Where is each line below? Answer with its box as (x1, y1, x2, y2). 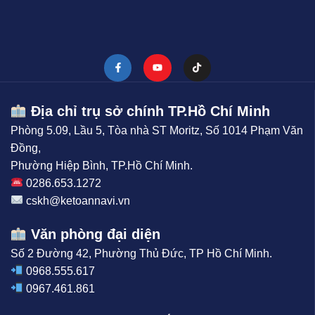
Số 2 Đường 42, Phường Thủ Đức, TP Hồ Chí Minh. (11, 247, 272, 259)
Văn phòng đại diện (30, 226, 160, 242)
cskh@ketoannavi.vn (26, 194, 131, 207)
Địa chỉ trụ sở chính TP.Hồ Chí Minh (26, 103, 270, 119)
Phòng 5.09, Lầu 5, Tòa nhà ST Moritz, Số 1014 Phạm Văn (11, 124, 303, 136)
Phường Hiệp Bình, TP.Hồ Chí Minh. (11, 159, 193, 172)
